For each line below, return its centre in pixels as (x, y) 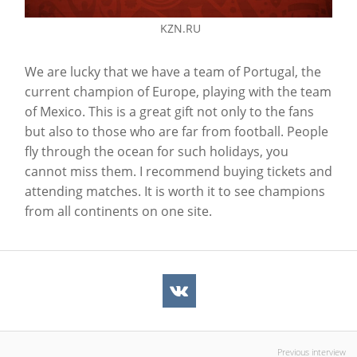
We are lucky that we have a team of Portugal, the (173, 72)
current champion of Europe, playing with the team (178, 92)
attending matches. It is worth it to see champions (175, 192)
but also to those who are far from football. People (177, 132)
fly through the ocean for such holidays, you (157, 152)
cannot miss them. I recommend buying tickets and (178, 172)
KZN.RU (180, 29)
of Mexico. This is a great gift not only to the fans (169, 112)
